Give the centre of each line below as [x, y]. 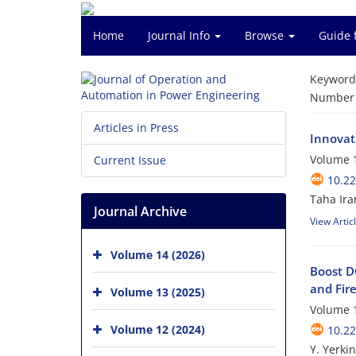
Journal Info [180, 35]
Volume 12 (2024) [158, 329]
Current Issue [130, 160]
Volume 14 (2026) [158, 254]
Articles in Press [136, 128]
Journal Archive [140, 211]
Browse [266, 35]
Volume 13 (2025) [158, 292]
